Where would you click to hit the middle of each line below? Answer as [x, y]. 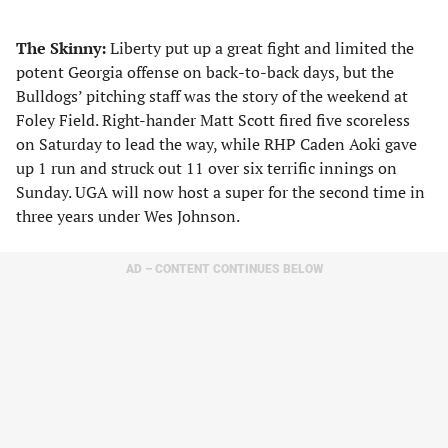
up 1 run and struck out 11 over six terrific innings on [206, 168]
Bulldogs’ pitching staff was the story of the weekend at [212, 96]
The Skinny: [63, 48]
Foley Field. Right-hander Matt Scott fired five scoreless [213, 120]
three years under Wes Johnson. [128, 216]
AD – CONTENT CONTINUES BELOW [224, 269]
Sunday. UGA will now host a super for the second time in [220, 192]
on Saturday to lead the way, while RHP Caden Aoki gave [216, 144]
